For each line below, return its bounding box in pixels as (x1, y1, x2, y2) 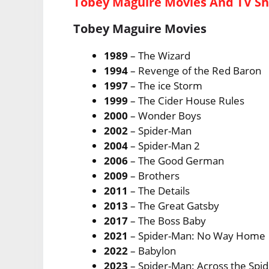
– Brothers (128, 168, 180, 183)
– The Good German (128, 153, 225, 168)
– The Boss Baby (128, 213, 207, 228)
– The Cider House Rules (128, 93, 245, 107)
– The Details (130, 183, 190, 198)
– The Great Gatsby (128, 198, 220, 213)
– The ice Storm (128, 78, 203, 92)
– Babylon (128, 243, 177, 258)
